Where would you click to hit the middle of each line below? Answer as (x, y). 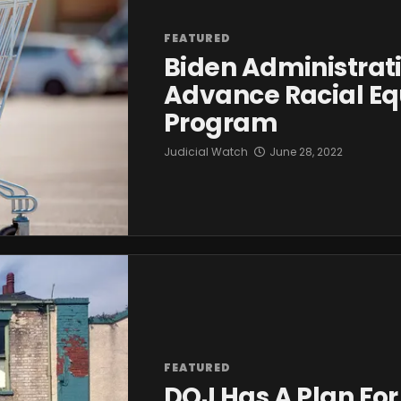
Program (221, 124)
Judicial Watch (206, 152)
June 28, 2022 (306, 152)
